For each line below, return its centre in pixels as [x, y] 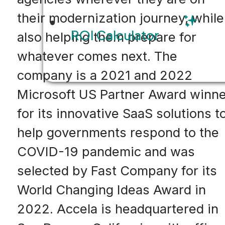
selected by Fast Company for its [117, 170]
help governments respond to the [118, 132]
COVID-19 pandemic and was [106, 151]
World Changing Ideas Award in [111, 189]
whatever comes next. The [97, 56]
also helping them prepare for [106, 37]
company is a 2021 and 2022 [104, 75]
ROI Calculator [115, 35]
